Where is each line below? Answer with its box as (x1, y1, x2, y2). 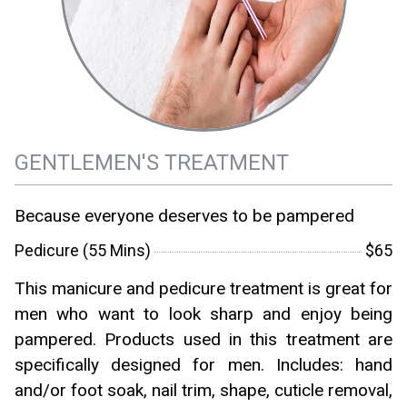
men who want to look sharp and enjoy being (15, 303, 392, 324)
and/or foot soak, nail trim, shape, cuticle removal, (15, 379, 392, 401)
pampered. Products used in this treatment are (15, 328, 392, 350)
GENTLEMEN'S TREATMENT (15, 149, 289, 175)
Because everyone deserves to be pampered (15, 204, 354, 226)
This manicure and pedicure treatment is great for (15, 277, 392, 299)
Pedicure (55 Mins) (15, 240, 151, 260)
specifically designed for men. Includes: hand (15, 353, 392, 375)
